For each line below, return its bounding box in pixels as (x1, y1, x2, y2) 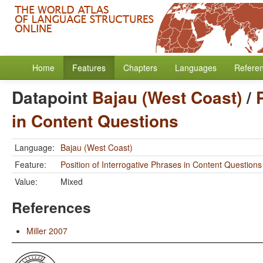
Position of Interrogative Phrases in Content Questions (60, 159, 262, 170)
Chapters (123, 62, 157, 73)
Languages (175, 62, 217, 73)
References (12, 197, 91, 218)
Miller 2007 (26, 225, 68, 237)
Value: (15, 176, 38, 187)
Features (72, 62, 106, 73)
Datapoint (12, 85, 92, 109)
